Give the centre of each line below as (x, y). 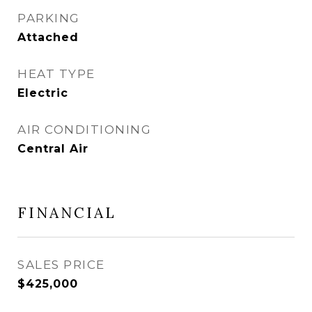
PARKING (49, 18)
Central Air (53, 149)
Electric (43, 93)
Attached (48, 37)
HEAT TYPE (56, 74)
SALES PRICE (61, 265)
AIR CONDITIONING (84, 130)
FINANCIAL (67, 213)
